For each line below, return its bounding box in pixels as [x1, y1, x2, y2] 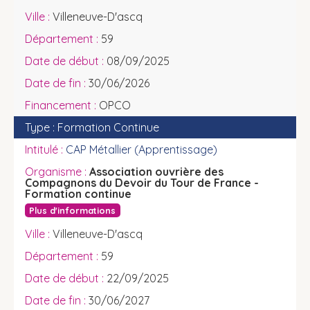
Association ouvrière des [89, 165, 224, 179]
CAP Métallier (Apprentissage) [66, 143, 217, 156]
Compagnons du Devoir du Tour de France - [25, 176, 259, 190]
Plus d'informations [29, 205, 116, 217]
